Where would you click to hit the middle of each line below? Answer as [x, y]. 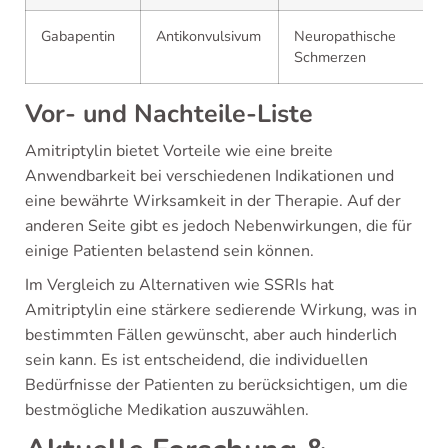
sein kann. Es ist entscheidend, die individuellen [196, 359]
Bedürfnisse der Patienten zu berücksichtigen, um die [216, 384]
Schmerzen [330, 56]
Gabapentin [78, 35]
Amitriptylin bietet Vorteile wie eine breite [179, 150]
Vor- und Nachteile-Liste [169, 113]
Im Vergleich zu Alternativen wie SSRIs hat [179, 284]
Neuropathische [345, 35]
